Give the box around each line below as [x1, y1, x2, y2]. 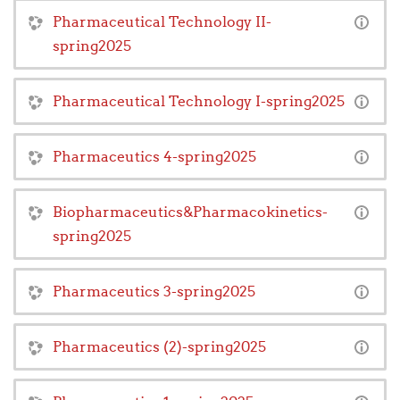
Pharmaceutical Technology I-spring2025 [53, 92, 345, 111]
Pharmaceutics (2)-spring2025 [53, 337, 266, 356]
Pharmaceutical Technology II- [53, 12, 271, 31]
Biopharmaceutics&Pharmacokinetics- [53, 203, 328, 221]
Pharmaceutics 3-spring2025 [53, 282, 255, 301]
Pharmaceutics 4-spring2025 [53, 147, 256, 166]
